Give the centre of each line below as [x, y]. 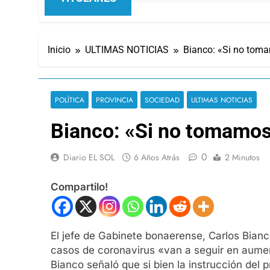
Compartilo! [79, 187]
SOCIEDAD [162, 99]
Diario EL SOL [89, 157]
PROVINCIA [115, 99]
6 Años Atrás [157, 157]
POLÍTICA [70, 99]
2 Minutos [242, 157]
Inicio [59, 49]
